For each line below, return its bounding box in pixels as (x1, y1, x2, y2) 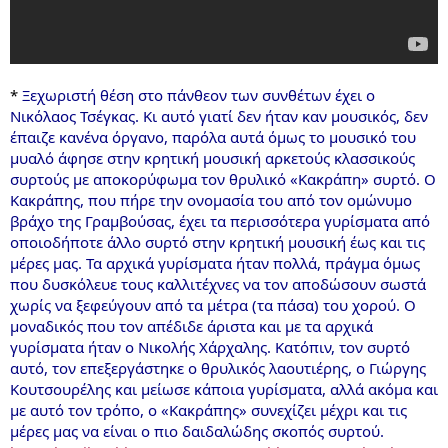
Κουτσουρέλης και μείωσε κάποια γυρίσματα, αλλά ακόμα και (10, 378, 438, 399)
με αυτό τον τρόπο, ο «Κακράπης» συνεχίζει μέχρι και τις (10, 399, 407, 420)
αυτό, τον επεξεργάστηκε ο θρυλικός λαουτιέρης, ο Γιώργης (10, 357, 426, 378)
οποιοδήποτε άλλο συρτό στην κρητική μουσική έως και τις (10, 231, 425, 252)
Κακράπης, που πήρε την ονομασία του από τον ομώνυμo (10, 189, 412, 210)
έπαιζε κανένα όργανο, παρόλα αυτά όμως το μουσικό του (10, 126, 416, 147)
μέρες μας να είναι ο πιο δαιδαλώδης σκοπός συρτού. (10, 420, 384, 441)
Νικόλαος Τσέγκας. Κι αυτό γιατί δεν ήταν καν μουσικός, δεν (10, 105, 428, 126)
